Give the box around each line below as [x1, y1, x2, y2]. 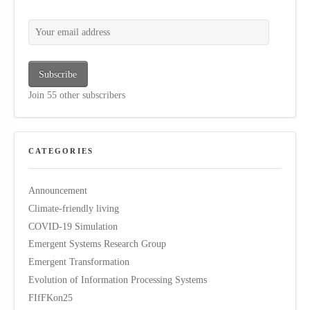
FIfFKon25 [28, 292, 73, 304]
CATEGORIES [28, 147, 94, 156]
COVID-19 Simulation [28, 220, 118, 232]
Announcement [28, 184, 87, 196]
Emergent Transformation [28, 256, 129, 268]
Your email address [28, 14, 56, 26]
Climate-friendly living [28, 202, 119, 214]
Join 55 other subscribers [28, 89, 125, 101]
